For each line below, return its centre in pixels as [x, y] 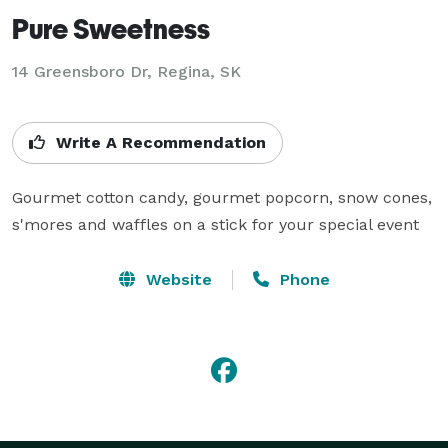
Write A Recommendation [158, 142]
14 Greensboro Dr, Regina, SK [126, 71]
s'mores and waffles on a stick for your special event [215, 224]
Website [176, 279]
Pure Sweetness [111, 28]
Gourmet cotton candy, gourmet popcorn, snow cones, [222, 197]
